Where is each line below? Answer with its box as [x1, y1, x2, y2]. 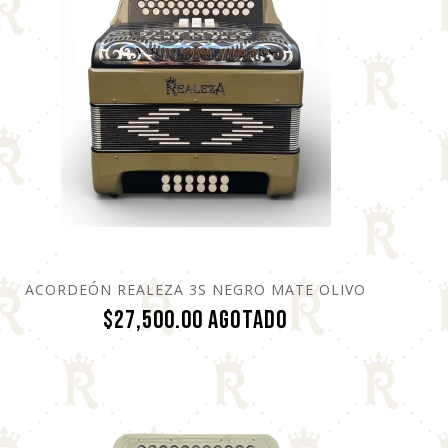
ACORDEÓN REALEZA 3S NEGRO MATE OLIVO [25, 279, 367, 299]
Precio [287, 303, 349, 335]
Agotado [208, 304, 289, 336]
